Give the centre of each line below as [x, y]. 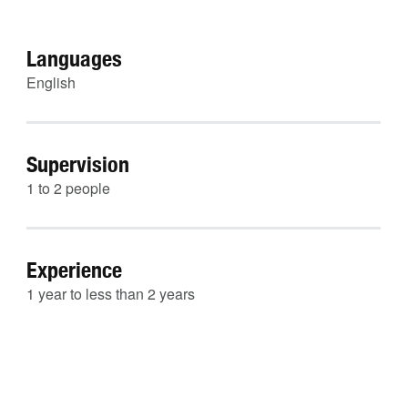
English [51, 82]
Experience [74, 270]
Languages [74, 58]
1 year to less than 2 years [111, 294]
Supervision [78, 164]
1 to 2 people [68, 188]
